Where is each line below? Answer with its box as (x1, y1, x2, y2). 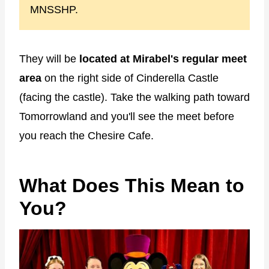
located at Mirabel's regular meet (79, 52, 247, 65)
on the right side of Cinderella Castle (44, 71, 219, 84)
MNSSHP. (30, 3, 78, 16)
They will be (19, 52, 79, 65)
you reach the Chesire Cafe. (19, 129, 154, 142)
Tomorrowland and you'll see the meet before (19, 110, 234, 122)
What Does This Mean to (19, 174, 244, 196)
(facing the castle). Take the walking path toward (19, 91, 250, 103)
